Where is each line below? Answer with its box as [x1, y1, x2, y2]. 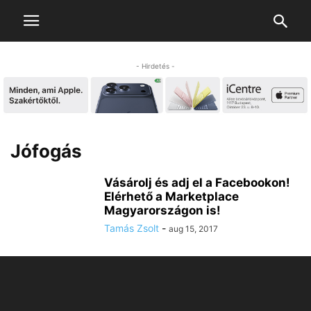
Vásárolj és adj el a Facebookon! [104, 176, 290, 190]
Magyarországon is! [104, 203, 221, 218]
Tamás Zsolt [104, 222, 159, 235]
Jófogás [10, 140, 82, 162]
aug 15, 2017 [169, 224, 218, 235]
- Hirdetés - [136, 62, 175, 70]
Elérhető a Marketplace [104, 190, 239, 204]
